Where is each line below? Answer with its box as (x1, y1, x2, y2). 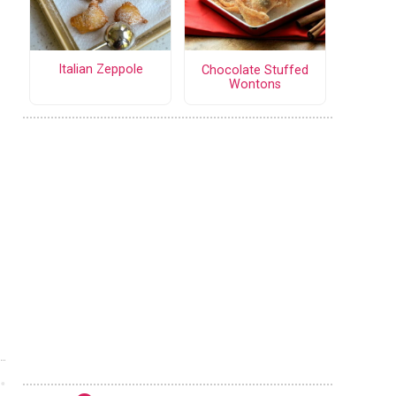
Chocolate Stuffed (202, 62, 308, 78)
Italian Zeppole (57, 62, 143, 78)
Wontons (229, 76, 281, 92)
